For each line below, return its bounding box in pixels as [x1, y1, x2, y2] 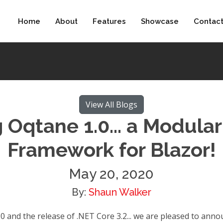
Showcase [141, 16, 179, 26]
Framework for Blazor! [7, 138, 216, 161]
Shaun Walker [89, 186, 151, 198]
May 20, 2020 [69, 166, 154, 182]
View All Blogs [86, 99, 137, 110]
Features [93, 16, 126, 26]
